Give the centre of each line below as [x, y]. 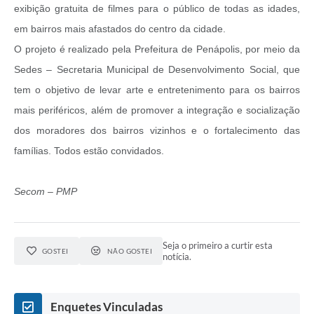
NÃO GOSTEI [130, 251]
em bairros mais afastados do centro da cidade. [120, 29]
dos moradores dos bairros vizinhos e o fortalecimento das [157, 131]
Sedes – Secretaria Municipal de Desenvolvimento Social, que [157, 70]
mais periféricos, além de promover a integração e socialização [157, 110]
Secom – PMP [46, 192]
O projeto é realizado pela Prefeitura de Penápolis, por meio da [157, 49]
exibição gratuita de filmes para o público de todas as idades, [157, 9]
